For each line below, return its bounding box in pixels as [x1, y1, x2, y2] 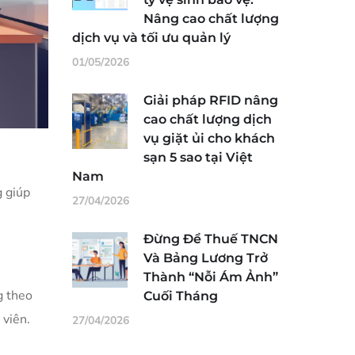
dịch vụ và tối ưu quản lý [72, 30, 231, 45]
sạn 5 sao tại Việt [143, 150, 253, 165]
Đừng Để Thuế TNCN [143, 231, 278, 246]
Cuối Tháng [143, 288, 218, 303]
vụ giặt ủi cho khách [143, 131, 275, 146]
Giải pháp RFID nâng [143, 93, 278, 108]
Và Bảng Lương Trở [143, 250, 268, 265]
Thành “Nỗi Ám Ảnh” [143, 269, 278, 284]
